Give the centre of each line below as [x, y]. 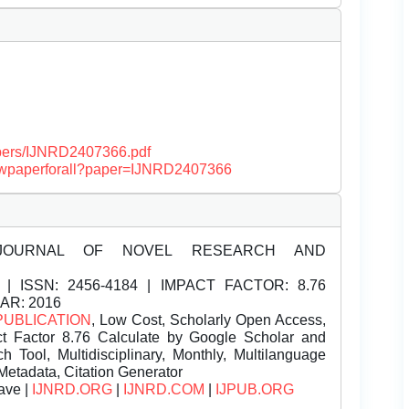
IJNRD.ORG [72, 390]
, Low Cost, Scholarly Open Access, [209, 320]
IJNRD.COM [164, 390]
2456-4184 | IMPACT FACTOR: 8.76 [193, 286]
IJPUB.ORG [255, 390]
